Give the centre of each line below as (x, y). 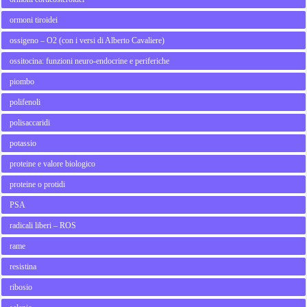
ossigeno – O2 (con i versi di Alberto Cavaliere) (87, 40)
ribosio (21, 287)
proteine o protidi (38, 184)
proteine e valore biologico (53, 164)
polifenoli (25, 102)
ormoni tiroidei (34, 20)
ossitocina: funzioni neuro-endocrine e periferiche (90, 61)
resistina (23, 267)
